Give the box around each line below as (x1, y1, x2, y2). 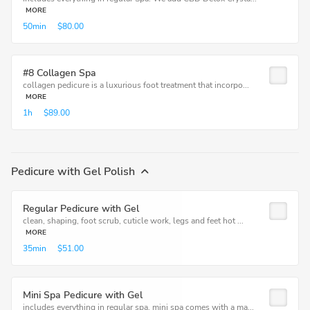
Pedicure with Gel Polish (11, 164, 135, 179)
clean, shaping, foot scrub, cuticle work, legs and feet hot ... (23, 215, 244, 226)
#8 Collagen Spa (23, 66, 96, 80)
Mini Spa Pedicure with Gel (23, 289, 143, 302)
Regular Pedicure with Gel (23, 202, 139, 215)
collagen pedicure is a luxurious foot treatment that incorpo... (23, 80, 249, 91)
